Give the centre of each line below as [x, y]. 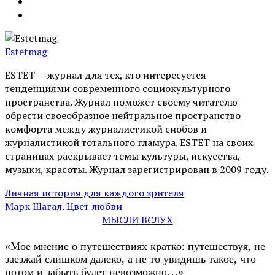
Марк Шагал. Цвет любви [64, 206]
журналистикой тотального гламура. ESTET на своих [129, 142]
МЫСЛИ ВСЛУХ [137, 219]
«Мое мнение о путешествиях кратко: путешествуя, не [135, 246]
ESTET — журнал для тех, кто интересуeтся [106, 75]
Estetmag [26, 51]
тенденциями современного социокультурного [118, 88]
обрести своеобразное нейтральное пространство [123, 115]
